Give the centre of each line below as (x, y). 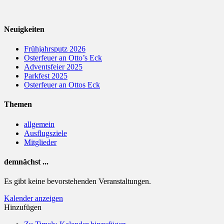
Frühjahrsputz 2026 (55, 49)
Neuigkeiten (24, 29)
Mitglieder (40, 142)
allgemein (39, 124)
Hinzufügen (23, 207)
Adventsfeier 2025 (53, 67)
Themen (18, 104)
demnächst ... (26, 162)
